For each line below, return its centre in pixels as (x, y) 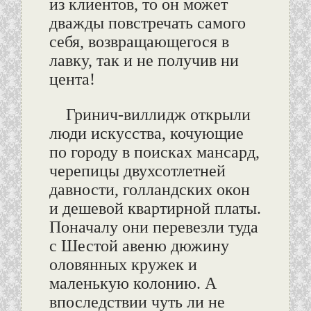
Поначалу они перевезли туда (153, 227)
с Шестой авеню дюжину (139, 246)
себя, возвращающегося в (139, 42)
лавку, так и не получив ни (144, 61)
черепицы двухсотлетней (137, 171)
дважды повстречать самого (147, 23)
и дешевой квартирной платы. (155, 209)
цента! (72, 79)
